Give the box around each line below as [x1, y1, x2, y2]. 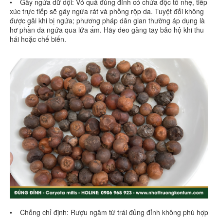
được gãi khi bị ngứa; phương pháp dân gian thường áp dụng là [10, 16, 205, 26]
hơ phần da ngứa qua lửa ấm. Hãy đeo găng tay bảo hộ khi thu [10, 25, 204, 35]
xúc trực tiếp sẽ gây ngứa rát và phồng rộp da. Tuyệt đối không [10, 6, 204, 17]
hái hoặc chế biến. [10, 34, 68, 44]
